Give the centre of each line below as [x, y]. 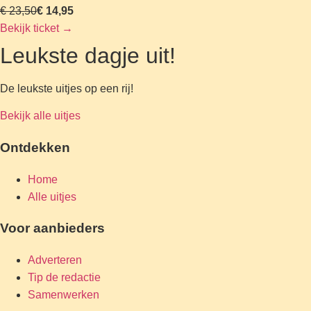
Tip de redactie [64, 278]
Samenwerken [64, 295]
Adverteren [55, 260]
